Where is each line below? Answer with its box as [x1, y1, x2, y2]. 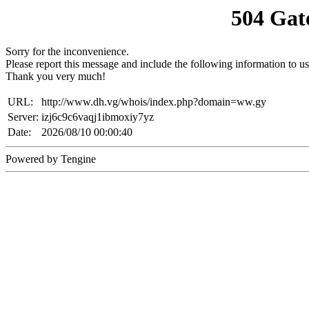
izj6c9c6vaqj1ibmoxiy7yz [41, 111, 154, 123]
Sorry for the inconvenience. [6, 46, 129, 58]
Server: [8, 111, 39, 123]
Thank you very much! [6, 70, 106, 83]
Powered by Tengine [6, 153, 96, 166]
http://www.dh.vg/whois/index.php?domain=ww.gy [41, 96, 266, 108]
